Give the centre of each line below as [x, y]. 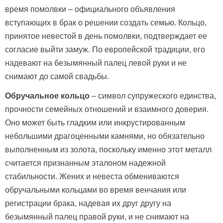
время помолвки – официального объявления [90, 9]
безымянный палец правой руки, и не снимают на [97, 217]
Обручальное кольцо [47, 96]
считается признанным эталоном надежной [85, 163]
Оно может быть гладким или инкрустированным [95, 123]
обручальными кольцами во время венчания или [96, 190]
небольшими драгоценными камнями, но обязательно [105, 136]
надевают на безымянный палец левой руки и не [96, 63]
